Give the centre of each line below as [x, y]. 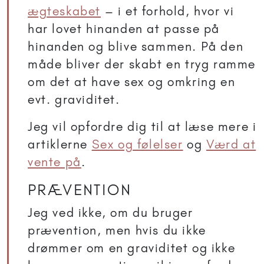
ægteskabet [64, 11]
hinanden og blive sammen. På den [136, 47]
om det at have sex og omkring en [132, 82]
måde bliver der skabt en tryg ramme [142, 64]
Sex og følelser [137, 144]
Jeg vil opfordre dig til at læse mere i [142, 127]
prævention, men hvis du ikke [117, 230]
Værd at [231, 144]
